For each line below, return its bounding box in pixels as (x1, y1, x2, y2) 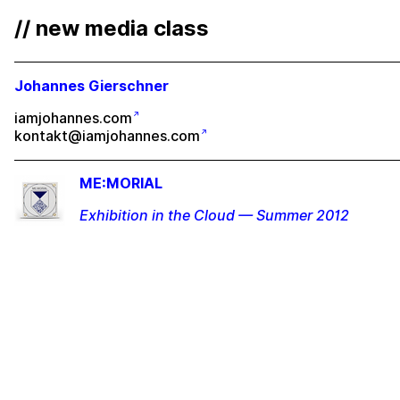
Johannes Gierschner (14, 78, 169, 95)
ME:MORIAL (79, 175, 162, 192)
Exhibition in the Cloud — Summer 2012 (79, 207, 349, 224)
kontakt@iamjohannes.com (14, 128, 200, 145)
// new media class (14, 15, 209, 41)
